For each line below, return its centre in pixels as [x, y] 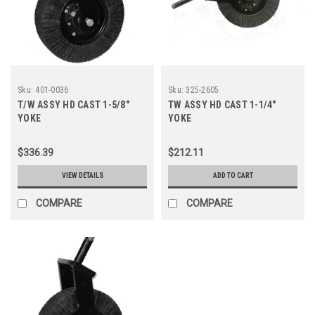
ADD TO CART [233, 175]
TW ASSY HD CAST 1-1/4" [222, 104]
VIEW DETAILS [82, 175]
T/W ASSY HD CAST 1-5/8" [73, 104]
